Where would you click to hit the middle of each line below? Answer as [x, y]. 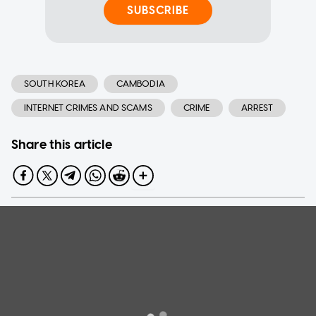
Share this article [62, 144]
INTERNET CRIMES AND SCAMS [88, 107]
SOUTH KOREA [55, 83]
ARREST [257, 107]
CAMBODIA [140, 83]
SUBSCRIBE [158, 11]
